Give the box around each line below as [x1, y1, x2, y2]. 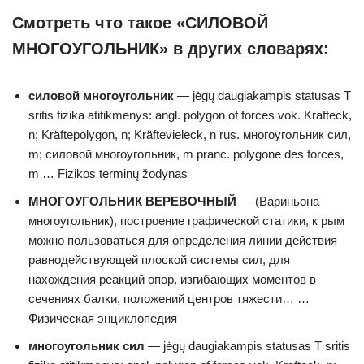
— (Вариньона [236, 194, 319, 208]
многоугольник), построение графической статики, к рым [28, 214, 344, 227]
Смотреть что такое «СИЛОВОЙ [12, 14, 268, 32]
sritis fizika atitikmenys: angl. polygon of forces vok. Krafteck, [28, 108, 352, 122]
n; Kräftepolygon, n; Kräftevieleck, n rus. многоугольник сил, [28, 128, 351, 141]
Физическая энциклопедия [28, 311, 177, 325]
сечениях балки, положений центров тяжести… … [28, 292, 310, 305]
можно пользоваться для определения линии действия [28, 233, 337, 247]
